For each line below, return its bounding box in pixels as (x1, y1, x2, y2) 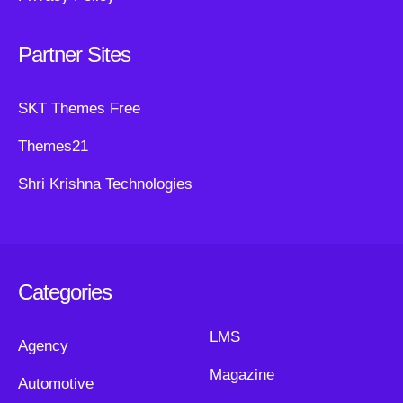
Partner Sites (18, 42, 130, 67)
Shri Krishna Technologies (18, 175, 193, 193)
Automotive (18, 375, 94, 393)
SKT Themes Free (18, 100, 140, 118)
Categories (18, 280, 112, 305)
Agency (18, 337, 68, 355)
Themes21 (18, 138, 88, 156)
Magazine (209, 366, 274, 384)
